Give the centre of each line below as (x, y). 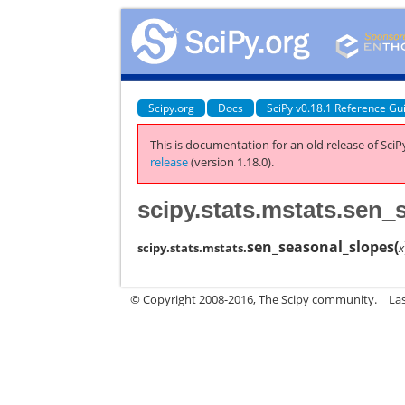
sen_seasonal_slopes (321, 246)
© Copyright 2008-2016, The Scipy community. (254, 299)
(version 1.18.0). (231, 162)
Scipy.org (172, 108)
